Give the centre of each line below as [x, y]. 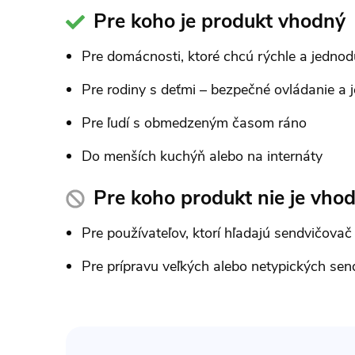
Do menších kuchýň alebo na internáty [202, 156]
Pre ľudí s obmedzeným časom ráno [194, 122]
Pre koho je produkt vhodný [219, 21]
